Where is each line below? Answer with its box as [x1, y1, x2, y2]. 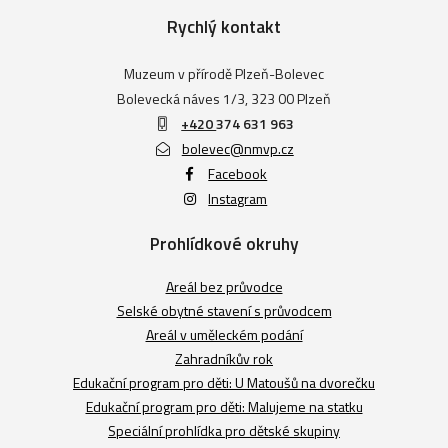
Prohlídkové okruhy [149, 230, 299, 258]
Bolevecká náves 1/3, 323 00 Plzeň [117, 88, 331, 110]
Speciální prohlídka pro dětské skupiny [108, 420, 340, 442]
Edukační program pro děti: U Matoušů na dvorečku [73, 372, 375, 394]
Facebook [208, 163, 268, 185]
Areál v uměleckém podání [145, 324, 303, 346]
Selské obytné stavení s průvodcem [116, 300, 332, 322]
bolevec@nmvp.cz [181, 138, 294, 160]
